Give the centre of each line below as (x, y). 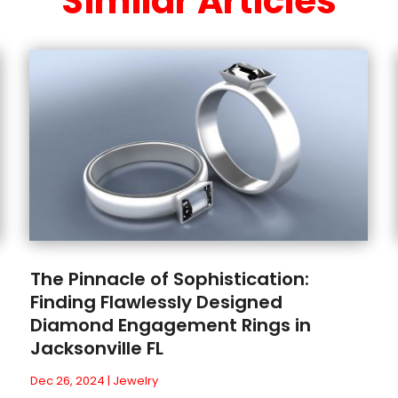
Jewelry (136, 380)
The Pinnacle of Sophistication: (170, 279)
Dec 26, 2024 (68, 380)
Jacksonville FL (97, 348)
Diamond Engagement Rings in (171, 325)
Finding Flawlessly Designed (157, 302)
